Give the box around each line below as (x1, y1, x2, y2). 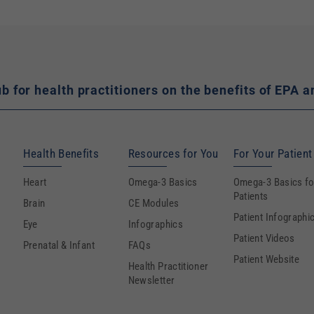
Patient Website (233, 253, 300, 266)
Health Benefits (22, 146, 100, 161)
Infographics (128, 218, 184, 231)
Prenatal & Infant (22, 239, 95, 252)
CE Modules (128, 197, 179, 210)
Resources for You (128, 146, 219, 161)
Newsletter (128, 274, 175, 287)
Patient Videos (233, 232, 295, 245)
